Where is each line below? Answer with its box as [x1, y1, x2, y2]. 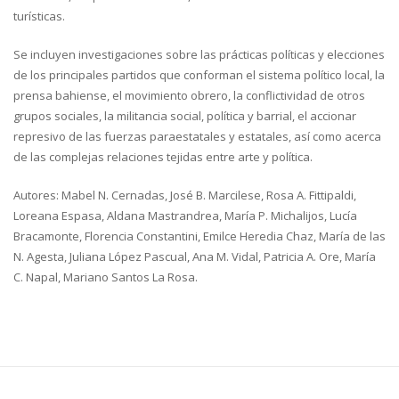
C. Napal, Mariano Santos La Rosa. [13, 268, 198, 285]
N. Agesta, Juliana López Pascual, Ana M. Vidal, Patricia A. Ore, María [13, 248, 376, 265]
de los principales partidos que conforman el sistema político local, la [13, 66, 385, 83]
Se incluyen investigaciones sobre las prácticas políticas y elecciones [13, 45, 385, 62]
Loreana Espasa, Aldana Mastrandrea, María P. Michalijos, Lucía [13, 207, 357, 224]
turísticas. [13, 7, 65, 24]
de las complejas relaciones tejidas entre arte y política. [13, 148, 313, 165]
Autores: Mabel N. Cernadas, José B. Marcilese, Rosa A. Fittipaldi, [13, 186, 356, 203]
